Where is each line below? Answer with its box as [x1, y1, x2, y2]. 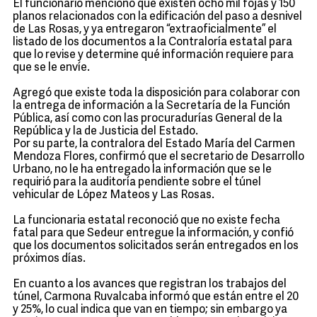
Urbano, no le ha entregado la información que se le [13, 164, 272, 175]
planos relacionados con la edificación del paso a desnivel [13, 11, 302, 23]
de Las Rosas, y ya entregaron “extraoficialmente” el [13, 24, 277, 35]
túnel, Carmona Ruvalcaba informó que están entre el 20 [13, 292, 299, 303]
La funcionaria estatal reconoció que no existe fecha [13, 215, 280, 226]
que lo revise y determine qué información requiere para [13, 50, 294, 61]
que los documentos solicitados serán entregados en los [13, 241, 299, 252]
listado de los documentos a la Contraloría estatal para [13, 37, 292, 48]
